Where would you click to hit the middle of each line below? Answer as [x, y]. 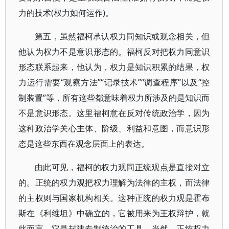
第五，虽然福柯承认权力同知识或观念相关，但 [122, 36]
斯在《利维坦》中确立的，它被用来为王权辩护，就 [114, 213]
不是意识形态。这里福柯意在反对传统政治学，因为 [114, 113]
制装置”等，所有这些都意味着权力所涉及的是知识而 [114, 98]
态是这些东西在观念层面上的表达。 [84, 144]
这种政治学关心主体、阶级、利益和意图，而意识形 [114, 128]
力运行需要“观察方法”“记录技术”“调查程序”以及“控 [114, 82]
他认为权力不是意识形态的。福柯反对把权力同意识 [114, 52]
